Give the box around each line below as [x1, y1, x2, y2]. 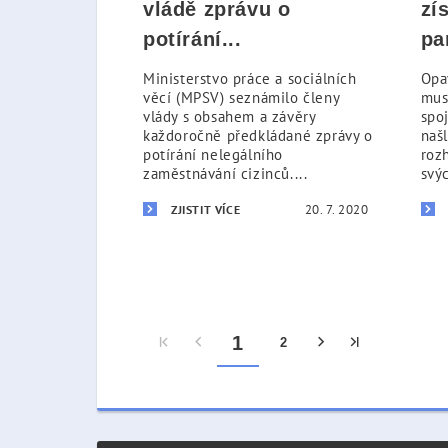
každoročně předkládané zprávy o [143, 126, 373, 145]
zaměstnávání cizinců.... [143, 164, 308, 183]
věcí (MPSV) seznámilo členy [143, 88, 340, 107]
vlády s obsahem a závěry [143, 107, 316, 126]
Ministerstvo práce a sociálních [143, 69, 357, 88]
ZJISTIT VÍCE [171, 202, 241, 217]
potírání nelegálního [143, 145, 283, 164]
